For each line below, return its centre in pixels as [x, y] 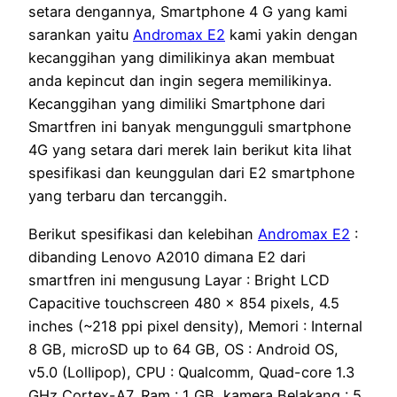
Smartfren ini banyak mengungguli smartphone [190, 127]
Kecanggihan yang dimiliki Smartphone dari [177, 104]
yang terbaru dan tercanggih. [128, 196]
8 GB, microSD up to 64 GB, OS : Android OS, [183, 349]
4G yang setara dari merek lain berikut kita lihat [190, 150]
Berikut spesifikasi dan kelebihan [143, 234]
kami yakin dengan [292, 35]
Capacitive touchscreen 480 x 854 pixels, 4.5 [184, 303]
